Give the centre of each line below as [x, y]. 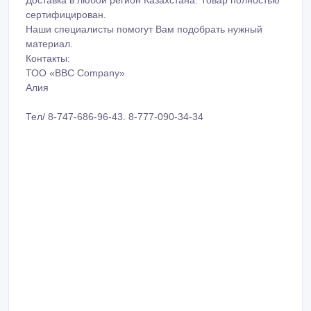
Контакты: [48, 34]
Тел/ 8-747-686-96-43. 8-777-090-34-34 [115, 93]
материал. [49, 20]
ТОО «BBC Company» [75, 49]
